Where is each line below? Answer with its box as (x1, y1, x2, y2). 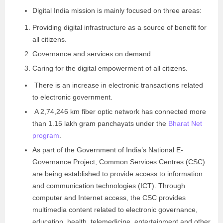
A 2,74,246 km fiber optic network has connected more (32, 108, 206, 115)
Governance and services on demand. (32, 50, 155, 58)
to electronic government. (32, 93, 114, 101)
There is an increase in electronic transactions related (32, 81, 203, 89)
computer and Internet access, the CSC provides (32, 194, 186, 202)
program (32, 131, 59, 139)
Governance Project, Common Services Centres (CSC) (32, 158, 205, 166)
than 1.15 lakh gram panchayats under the (32, 119, 168, 127)
